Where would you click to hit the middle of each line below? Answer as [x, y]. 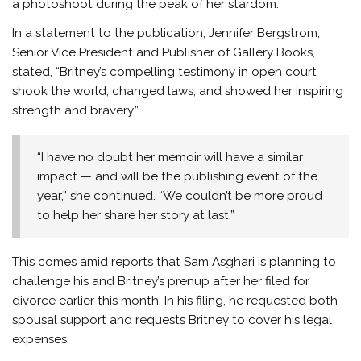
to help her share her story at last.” [136, 215]
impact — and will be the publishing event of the [178, 176]
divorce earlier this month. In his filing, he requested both [175, 301]
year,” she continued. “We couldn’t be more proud [180, 195]
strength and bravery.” [76, 110]
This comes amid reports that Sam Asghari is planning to [174, 262]
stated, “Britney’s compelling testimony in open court [165, 71]
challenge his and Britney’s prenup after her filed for [161, 282]
